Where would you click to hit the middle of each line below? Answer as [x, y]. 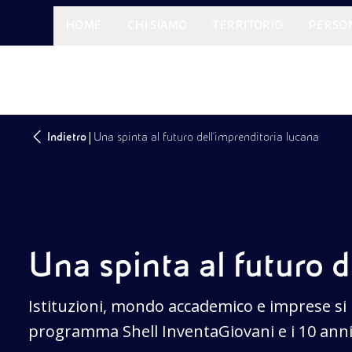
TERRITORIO [248, 25]
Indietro [67, 137]
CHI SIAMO [157, 25]
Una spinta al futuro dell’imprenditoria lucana [206, 137]
